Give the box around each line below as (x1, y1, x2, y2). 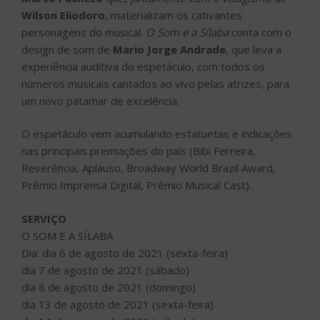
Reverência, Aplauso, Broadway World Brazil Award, (21, 161, 276, 176)
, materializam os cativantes (105, 7, 242, 22)
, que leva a (226, 41, 281, 56)
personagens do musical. (21, 24, 146, 39)
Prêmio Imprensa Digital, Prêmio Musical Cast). (21, 178, 251, 193)
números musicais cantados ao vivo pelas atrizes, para (21, 76, 289, 91)
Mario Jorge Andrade (113, 41, 226, 56)
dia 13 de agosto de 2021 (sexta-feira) (21, 296, 214, 311)
